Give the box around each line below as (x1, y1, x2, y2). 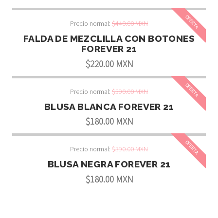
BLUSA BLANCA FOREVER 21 (44, 101, 174, 112)
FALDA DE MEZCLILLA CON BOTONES (23, 33, 195, 44)
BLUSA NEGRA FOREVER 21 (47, 159, 171, 170)
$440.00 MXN (112, 18, 148, 28)
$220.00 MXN (85, 57, 133, 70)
